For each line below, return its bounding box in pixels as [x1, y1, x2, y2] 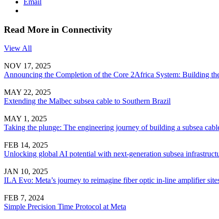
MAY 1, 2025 [4, 114, 47, 123]
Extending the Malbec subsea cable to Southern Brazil [4, 97, 171, 106]
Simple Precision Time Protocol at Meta [4, 202, 126, 211]
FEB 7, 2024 [4, 194, 44, 202]
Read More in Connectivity [4, 24, 112, 35]
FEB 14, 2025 [4, 141, 48, 150]
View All [4, 44, 32, 53]
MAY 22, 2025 [4, 88, 51, 97]
